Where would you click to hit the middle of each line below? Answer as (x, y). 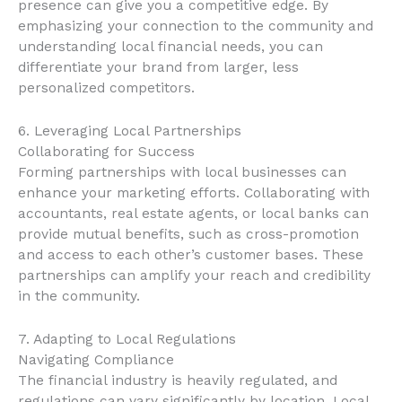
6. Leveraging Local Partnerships (130, 131)
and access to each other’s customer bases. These (191, 254)
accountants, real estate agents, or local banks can (193, 213)
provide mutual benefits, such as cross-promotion (188, 234)
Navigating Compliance (96, 359)
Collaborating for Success (106, 151)
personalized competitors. (106, 87)
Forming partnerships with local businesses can (182, 172)
